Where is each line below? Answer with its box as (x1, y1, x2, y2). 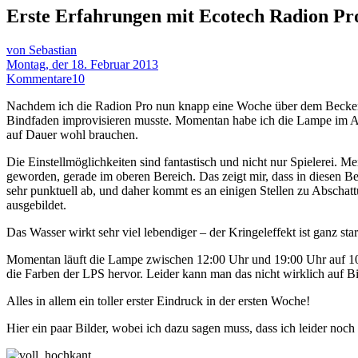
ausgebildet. (6, 197, 66, 212)
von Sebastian (6, 42, 77, 57)
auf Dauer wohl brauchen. (6, 127, 138, 141)
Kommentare (6, 71, 72, 86)
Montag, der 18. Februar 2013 (6, 57, 158, 71)
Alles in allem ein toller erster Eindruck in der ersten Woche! (6, 293, 310, 308)
